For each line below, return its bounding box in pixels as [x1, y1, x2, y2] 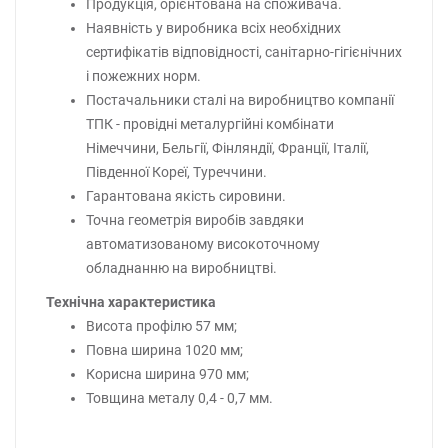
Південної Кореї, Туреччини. [86, 164, 267, 181]
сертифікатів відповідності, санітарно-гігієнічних [86, 44, 402, 61]
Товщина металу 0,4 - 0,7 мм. [86, 390, 273, 407]
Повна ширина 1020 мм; [86, 342, 243, 359]
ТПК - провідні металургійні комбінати [86, 116, 334, 133]
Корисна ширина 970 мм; [86, 366, 249, 383]
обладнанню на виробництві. [86, 260, 277, 277]
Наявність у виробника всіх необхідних [86, 20, 341, 37]
